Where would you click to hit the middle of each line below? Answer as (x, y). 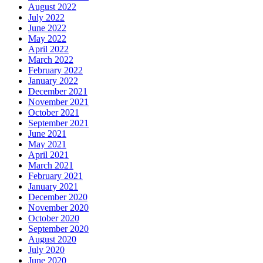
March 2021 (51, 165)
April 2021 (48, 154)
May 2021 (47, 144)
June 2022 (47, 28)
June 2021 (47, 133)
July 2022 (46, 17)
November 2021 (58, 102)
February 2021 (55, 176)
